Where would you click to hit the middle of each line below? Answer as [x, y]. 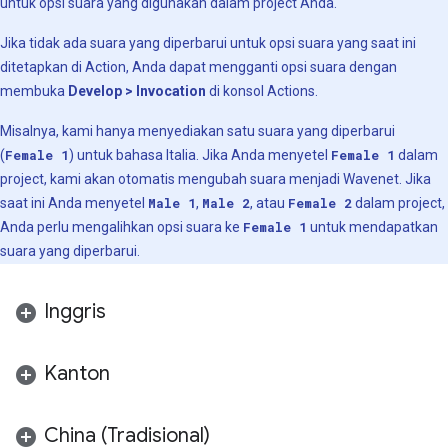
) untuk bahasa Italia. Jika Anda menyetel [200, 155]
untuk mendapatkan [372, 227]
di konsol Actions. [262, 91]
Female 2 [320, 203]
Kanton [77, 373]
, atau [269, 203]
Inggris [75, 311]
